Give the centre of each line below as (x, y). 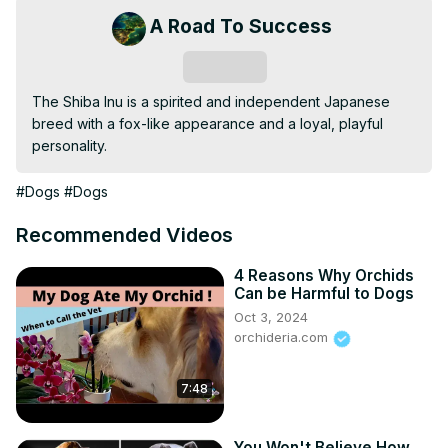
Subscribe (224, 67)
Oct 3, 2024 (271, 317)
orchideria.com (283, 337)
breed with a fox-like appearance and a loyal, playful (207, 124)
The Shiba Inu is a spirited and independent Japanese (211, 102)
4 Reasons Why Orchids (324, 276)
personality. (69, 146)
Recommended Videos (124, 235)
